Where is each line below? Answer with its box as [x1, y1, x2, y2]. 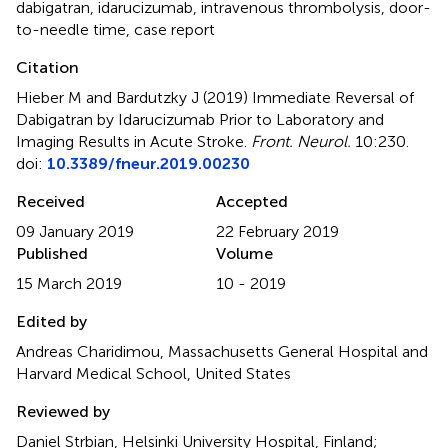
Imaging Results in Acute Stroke [16, 131, 244, 151]
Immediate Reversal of [252, 87, 414, 107]
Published [16, 243, 88, 263]
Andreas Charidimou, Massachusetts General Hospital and [16, 341, 428, 361]
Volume [216, 243, 273, 263]
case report [134, 19, 215, 39]
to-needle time [16, 19, 126, 39]
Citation [16, 57, 79, 77]
